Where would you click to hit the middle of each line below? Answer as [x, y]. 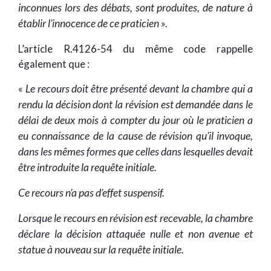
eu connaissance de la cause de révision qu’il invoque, [135, 136]
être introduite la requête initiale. [87, 168]
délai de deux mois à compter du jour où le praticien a [135, 120]
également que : [54, 64]
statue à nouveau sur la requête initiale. [101, 250]
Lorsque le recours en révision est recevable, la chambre [135, 218]
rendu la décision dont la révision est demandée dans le [135, 105]
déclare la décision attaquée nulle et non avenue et [135, 234]
